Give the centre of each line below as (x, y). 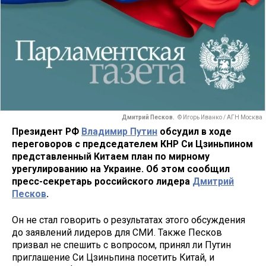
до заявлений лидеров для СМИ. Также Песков (117, 233)
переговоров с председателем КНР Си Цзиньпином (132, 144)
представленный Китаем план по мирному (111, 156)
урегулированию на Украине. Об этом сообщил (121, 169)
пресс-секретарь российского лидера (102, 181)
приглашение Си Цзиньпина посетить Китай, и (113, 258)
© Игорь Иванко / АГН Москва (220, 118)
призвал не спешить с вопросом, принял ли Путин (121, 245)
